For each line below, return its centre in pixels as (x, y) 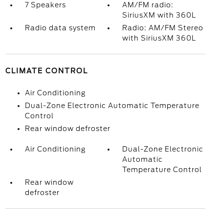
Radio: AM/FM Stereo (163, 28)
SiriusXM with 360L (159, 15)
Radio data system (60, 28)
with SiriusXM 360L (159, 38)
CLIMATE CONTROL (46, 71)
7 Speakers (45, 5)
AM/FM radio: (148, 5)
